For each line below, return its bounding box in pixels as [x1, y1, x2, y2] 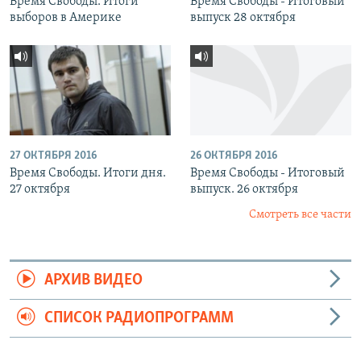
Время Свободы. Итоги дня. [10, 167, 166, 180]
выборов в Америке [10, 10, 122, 24]
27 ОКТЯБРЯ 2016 [10, 150, 97, 163]
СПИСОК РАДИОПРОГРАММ [44, 310, 234, 327]
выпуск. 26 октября [190, 183, 298, 197]
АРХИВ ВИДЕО [44, 272, 143, 289]
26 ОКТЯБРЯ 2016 [190, 150, 277, 163]
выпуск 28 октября [190, 10, 296, 24]
